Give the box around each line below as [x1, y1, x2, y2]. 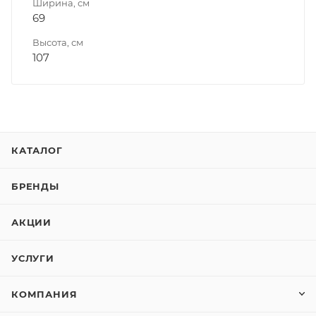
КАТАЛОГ [11, 145, 63, 156]
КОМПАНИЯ [11, 288, 78, 300]
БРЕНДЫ [11, 181, 59, 192]
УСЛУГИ [11, 253, 54, 264]
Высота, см [32, 36, 83, 48]
